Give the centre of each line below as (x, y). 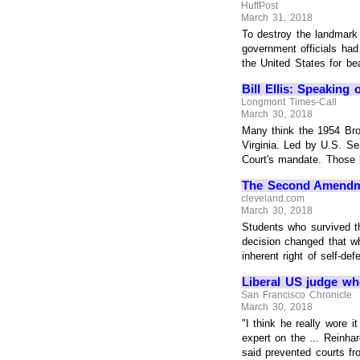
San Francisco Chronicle (297, 295)
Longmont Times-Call (289, 102)
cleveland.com (273, 198)
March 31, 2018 (277, 18)
